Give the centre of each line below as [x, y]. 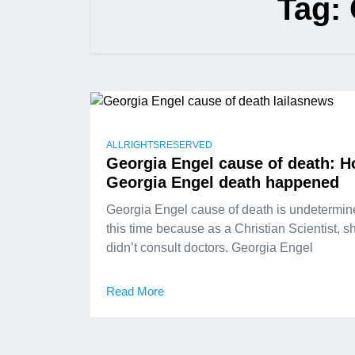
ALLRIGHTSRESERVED [159, 145]
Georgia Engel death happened [223, 182]
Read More [135, 291]
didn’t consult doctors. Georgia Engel [210, 247]
